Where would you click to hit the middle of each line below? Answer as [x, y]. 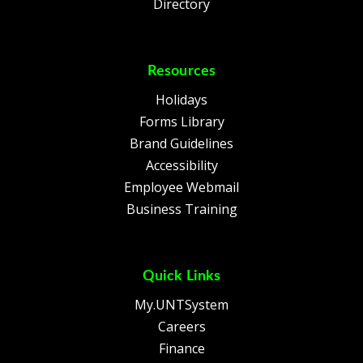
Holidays [181, 100]
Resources [181, 72]
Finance [181, 349]
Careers [181, 327]
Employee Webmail [181, 188]
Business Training [181, 209]
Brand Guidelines [181, 144]
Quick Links [181, 277]
